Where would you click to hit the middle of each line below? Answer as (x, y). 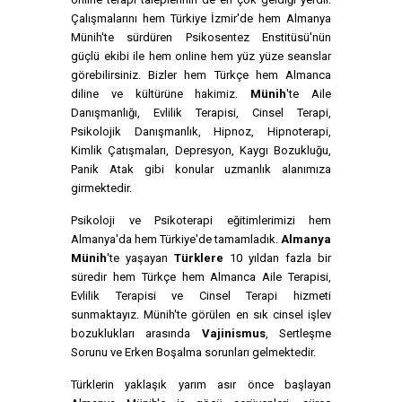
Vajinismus (233, 333)
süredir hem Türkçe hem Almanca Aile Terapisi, (201, 277)
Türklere (199, 258)
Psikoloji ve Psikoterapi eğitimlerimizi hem (201, 220)
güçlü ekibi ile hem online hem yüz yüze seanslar (201, 56)
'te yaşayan (140, 258)
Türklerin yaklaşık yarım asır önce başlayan (201, 385)
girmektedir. (101, 188)
